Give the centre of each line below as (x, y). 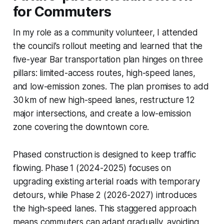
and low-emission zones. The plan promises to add (111, 86)
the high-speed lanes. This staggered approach (105, 208)
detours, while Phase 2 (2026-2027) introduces (105, 195)
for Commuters (62, 11)
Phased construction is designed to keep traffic (104, 154)
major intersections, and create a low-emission (102, 113)
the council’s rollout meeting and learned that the (108, 46)
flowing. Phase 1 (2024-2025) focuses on (92, 168)
